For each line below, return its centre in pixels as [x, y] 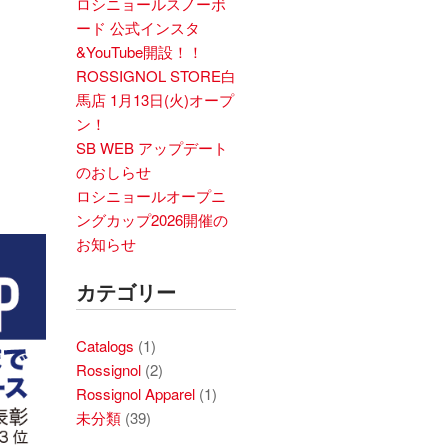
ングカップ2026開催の [152, 219]
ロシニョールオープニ [151, 195]
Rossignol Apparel [135, 393]
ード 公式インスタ [138, 27]
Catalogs [105, 345]
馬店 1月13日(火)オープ [155, 99]
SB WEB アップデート [152, 147]
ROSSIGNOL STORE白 [156, 75]
